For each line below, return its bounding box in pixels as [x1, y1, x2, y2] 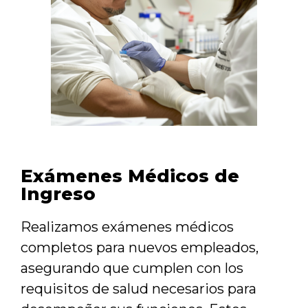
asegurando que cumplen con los [21, 260, 243, 277]
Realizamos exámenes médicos [21, 219, 234, 236]
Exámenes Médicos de [21, 165, 239, 188]
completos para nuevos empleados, [21, 239, 258, 256]
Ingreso [21, 183, 96, 206]
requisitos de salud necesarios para [21, 280, 256, 298]
